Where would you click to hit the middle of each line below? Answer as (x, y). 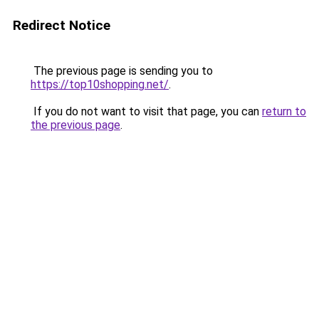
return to (284, 111)
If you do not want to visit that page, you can (146, 111)
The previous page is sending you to (122, 71)
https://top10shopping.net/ (100, 84)
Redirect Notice (62, 25)
